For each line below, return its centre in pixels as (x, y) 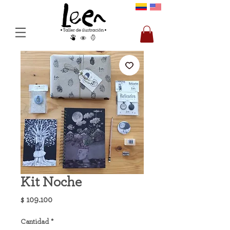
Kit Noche (51, 183)
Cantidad (35, 222)
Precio (64, 199)
